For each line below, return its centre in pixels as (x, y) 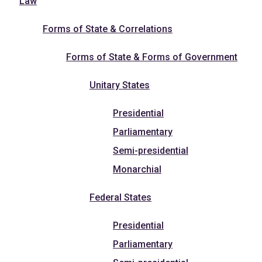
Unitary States (120, 85)
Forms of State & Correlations (108, 29)
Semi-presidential (151, 150)
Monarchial (137, 169)
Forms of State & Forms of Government (152, 57)
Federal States (120, 197)
